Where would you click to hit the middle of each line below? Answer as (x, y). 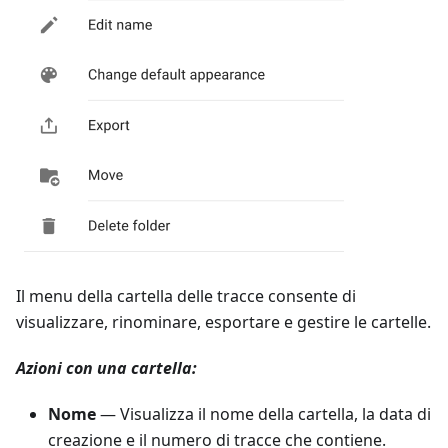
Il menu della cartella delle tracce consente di (186, 296)
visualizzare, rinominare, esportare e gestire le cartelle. (223, 322)
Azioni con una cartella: (106, 368)
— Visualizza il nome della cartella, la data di (263, 414)
